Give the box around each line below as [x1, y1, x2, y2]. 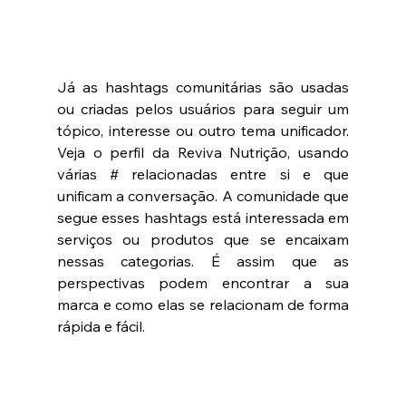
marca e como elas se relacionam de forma [56, 295, 350, 314]
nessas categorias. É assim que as [56, 252, 350, 271]
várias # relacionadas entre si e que [56, 165, 350, 184]
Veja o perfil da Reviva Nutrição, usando [56, 143, 350, 162]
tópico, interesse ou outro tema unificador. [56, 121, 350, 140]
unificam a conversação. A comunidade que [56, 187, 350, 206]
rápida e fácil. [56, 317, 145, 336]
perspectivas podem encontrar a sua [56, 274, 350, 293]
